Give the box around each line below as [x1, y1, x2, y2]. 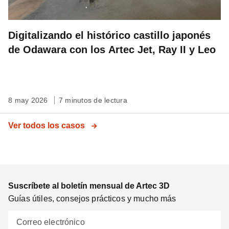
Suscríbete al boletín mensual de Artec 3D [8, 181, 170, 190]
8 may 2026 [8, 96, 50, 104]
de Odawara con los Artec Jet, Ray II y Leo [8, 43, 216, 55]
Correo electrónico [16, 217, 85, 226]
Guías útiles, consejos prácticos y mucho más [8, 194, 176, 203]
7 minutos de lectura [58, 96, 127, 104]
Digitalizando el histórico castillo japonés [8, 29, 211, 41]
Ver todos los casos [8, 121, 87, 130]
